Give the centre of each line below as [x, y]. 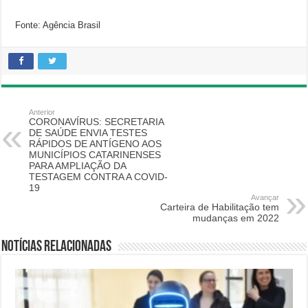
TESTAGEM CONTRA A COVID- [99, 177]
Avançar [265, 197]
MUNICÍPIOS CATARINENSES [95, 155]
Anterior [42, 112]
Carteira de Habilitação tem [219, 207]
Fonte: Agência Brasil [58, 25]
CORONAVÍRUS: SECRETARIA [97, 122]
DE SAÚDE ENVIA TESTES [88, 133]
